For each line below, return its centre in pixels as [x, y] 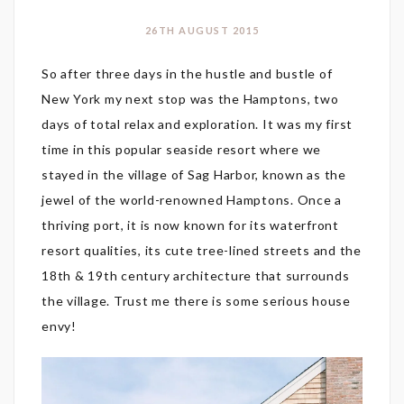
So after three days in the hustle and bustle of [187, 73]
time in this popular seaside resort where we [181, 149]
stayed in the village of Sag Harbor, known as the [194, 174]
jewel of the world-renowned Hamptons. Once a [192, 199]
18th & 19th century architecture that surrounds [196, 275]
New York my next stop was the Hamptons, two [190, 98]
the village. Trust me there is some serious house [196, 300]
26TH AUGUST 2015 [202, 30]
